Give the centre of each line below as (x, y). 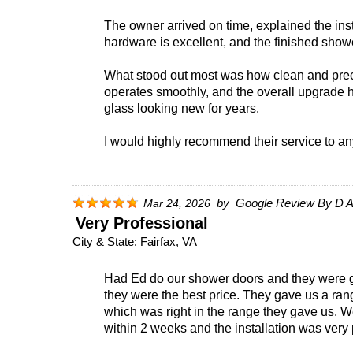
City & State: (105, 241)
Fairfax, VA (169, 241)
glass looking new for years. (182, 108)
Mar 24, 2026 (177, 203)
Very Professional (142, 223)
